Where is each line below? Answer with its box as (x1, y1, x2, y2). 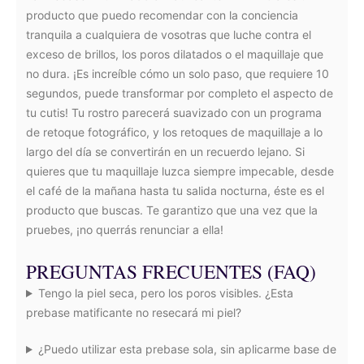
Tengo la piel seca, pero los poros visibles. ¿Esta (37, 286, 293, 300)
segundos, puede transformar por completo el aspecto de (26, 86, 333, 100)
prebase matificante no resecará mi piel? (26, 305, 241, 319)
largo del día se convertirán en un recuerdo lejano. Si (26, 145, 305, 158)
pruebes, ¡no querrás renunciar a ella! (26, 223, 223, 236)
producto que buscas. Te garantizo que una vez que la (26, 203, 318, 217)
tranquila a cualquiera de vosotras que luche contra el (26, 28, 311, 41)
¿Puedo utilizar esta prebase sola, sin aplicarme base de (37, 342, 336, 356)
